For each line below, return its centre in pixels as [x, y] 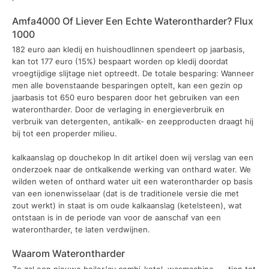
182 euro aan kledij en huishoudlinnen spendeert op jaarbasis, [128, 50]
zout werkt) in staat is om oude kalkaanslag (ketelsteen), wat [127, 205]
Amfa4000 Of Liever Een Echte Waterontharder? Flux [133, 21]
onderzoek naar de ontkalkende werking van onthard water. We [131, 169]
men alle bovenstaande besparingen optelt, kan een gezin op [127, 86]
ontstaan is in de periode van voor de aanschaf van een [116, 217]
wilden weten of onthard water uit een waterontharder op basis [132, 181]
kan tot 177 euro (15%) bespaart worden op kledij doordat [120, 62]
